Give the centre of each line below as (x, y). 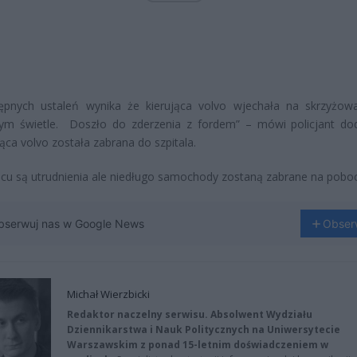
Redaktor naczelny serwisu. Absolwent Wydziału (190, 314)
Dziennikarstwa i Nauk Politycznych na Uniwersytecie (204, 330)
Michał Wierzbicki (108, 294)
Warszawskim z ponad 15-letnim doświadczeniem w (198, 345)
